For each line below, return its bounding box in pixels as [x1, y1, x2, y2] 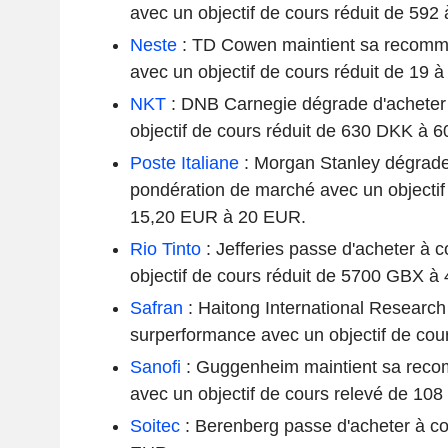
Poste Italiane [129, 152, 239, 173]
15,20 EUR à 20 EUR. [129, 206, 306, 227]
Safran [129, 297, 183, 318]
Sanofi [129, 356, 181, 377]
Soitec [129, 415, 180, 436]
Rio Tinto [129, 238, 201, 259]
